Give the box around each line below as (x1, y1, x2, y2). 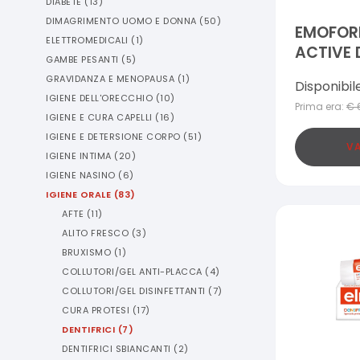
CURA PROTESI (62, 304, 129, 317)
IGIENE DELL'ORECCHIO (46, 92, 153, 104)
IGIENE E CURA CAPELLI (46, 111, 153, 124)
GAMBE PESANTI (46, 53, 119, 66)
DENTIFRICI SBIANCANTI (62, 342, 171, 355)
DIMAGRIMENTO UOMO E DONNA (46, 14, 197, 27)
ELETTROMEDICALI (46, 34, 129, 47)
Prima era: (295, 100, 344, 114)
